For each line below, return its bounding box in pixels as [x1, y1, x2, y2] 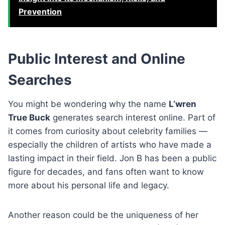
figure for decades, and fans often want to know [8, 166, 204, 177]
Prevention [19, 6, 62, 17]
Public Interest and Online [8, 50, 185, 67]
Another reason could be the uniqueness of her [8, 209, 198, 220]
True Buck [8, 112, 50, 123]
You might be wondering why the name [8, 98, 169, 109]
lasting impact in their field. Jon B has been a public [8, 153, 216, 163]
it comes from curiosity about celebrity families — [8, 126, 207, 136]
